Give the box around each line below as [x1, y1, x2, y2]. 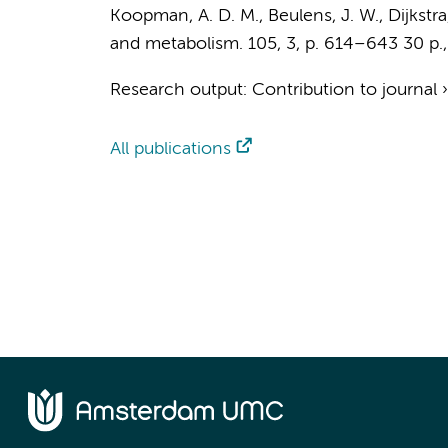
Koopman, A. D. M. [109, 7, 259, 25]
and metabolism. [109, 35, 243, 53]
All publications [109, 140, 231, 158]
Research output [109, 81, 243, 99]
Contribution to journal [251, 81, 437, 99]
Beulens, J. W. [267, 7, 379, 25]
